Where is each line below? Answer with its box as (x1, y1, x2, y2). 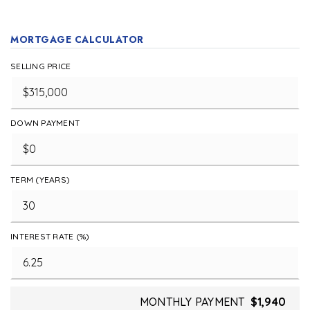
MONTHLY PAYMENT (139, 295, 245, 309)
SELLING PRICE (10, 61, 71, 71)
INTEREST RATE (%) (10, 231, 90, 241)
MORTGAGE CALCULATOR (10, 33, 144, 46)
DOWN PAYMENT (10, 118, 80, 128)
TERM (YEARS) (10, 174, 70, 185)
